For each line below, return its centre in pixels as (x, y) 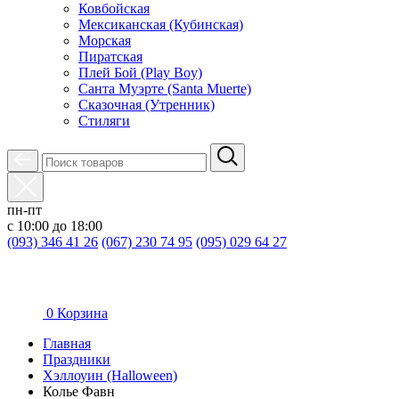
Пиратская (110, 57)
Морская (105, 41)
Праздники (77, 359)
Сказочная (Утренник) (147, 105)
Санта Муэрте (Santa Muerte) (165, 89)
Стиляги (104, 121)
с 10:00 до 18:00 (55, 226)
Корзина (82, 313)
